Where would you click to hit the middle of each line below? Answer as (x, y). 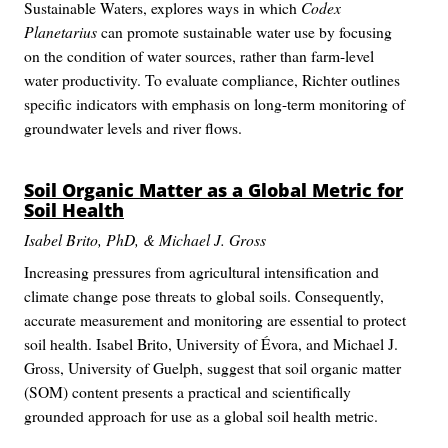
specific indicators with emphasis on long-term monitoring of (214, 103)
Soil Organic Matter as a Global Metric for (213, 190)
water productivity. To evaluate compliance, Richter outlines (212, 79)
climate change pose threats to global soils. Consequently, (204, 295)
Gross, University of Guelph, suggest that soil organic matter (212, 367)
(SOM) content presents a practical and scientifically (187, 391)
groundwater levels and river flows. (133, 127)
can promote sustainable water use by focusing (244, 31)
